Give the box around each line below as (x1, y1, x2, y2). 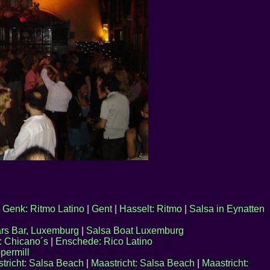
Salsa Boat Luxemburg (86, 225, 184, 236)
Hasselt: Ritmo (119, 204, 182, 214)
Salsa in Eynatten (189, 204, 265, 214)
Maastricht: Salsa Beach (90, 258, 195, 268)
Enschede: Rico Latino (55, 236, 152, 246)
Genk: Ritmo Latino (2, 204, 84, 214)
